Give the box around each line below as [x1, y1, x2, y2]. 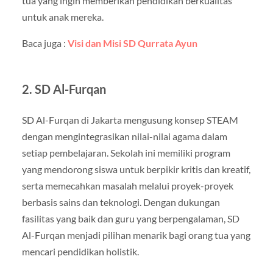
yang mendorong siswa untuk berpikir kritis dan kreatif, [21, 163, 250, 175]
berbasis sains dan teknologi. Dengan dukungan [21, 196, 220, 208]
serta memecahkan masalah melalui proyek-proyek [21, 179, 233, 191]
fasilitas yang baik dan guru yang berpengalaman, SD [21, 212, 239, 224]
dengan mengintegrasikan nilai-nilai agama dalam [21, 130, 227, 142]
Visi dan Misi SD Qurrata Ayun [67, 37, 197, 49]
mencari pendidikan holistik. [21, 245, 139, 257]
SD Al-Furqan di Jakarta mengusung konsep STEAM [21, 113, 238, 126]
